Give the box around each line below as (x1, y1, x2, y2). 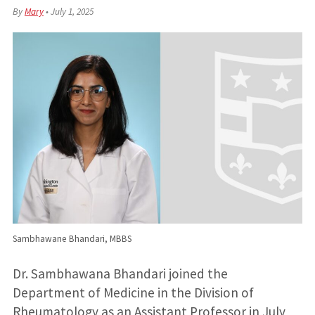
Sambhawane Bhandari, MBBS (12, 232, 131, 245)
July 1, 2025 (50, 5, 94, 18)
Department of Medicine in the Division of (12, 284, 254, 302)
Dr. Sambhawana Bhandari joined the (12, 265, 228, 283)
